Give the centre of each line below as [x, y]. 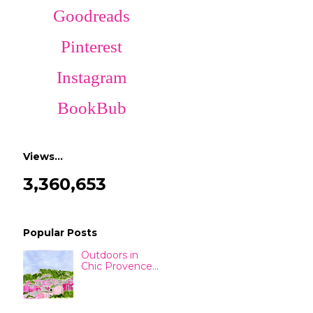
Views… [43, 156]
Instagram [92, 78]
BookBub [92, 108]
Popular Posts [60, 233]
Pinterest [92, 47]
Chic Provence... [119, 267]
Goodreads [92, 16]
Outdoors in [109, 255]
